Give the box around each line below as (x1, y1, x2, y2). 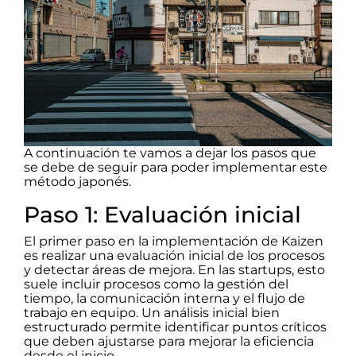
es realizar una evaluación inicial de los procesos (24, 248, 325, 264)
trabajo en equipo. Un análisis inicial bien (24, 305, 280, 321)
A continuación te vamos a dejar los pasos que (24, 145, 316, 161)
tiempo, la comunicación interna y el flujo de (24, 291, 305, 307)
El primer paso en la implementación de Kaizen (24, 234, 323, 250)
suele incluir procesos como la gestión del (24, 277, 288, 292)
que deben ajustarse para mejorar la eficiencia (24, 334, 314, 350)
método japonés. (24, 174, 134, 190)
